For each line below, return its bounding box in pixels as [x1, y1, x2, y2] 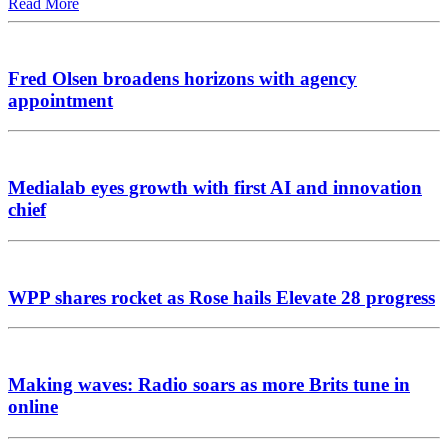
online [8, 396, 58, 417]
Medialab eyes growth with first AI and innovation [8, 177, 422, 199]
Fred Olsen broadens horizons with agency [8, 67, 357, 89]
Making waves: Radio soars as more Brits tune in [8, 374, 410, 395]
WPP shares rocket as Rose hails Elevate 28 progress [8, 286, 435, 308]
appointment [8, 89, 113, 111]
